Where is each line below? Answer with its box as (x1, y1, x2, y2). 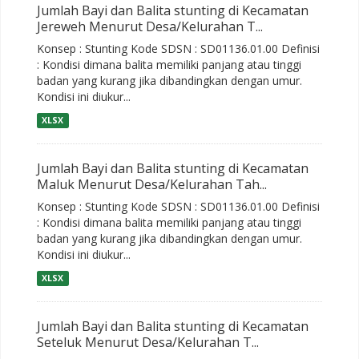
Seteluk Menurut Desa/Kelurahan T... (37, 333, 259, 352)
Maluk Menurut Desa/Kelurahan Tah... (37, 175, 267, 194)
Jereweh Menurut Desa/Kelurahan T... (37, 18, 263, 36)
